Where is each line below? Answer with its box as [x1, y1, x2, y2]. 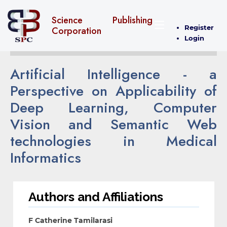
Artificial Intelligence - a [10, 64, 217, 85]
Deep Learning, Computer [10, 97, 217, 118]
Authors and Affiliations [28, 190, 163, 204]
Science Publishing [52, 13, 153, 27]
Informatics [10, 147, 81, 168]
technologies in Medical [10, 131, 217, 152]
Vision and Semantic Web [10, 114, 217, 135]
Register [184, 23, 214, 31]
